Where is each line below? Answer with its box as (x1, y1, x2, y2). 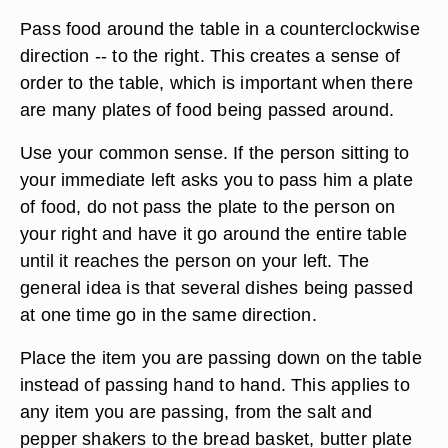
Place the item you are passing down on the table (20, 347, 422, 368)
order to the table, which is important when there (20, 72, 414, 93)
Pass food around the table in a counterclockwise (20, 18, 420, 39)
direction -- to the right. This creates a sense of (20, 45, 401, 66)
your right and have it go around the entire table (20, 223, 408, 244)
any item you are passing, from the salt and (20, 401, 372, 422)
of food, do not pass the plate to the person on (20, 196, 396, 217)
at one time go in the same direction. (20, 304, 317, 325)
